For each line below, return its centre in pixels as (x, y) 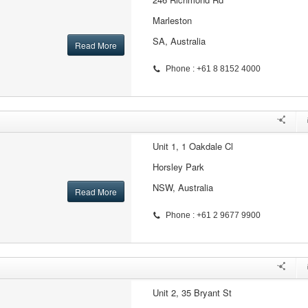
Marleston (172, 20)
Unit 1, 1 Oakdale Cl (192, 146)
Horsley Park (178, 167)
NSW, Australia (183, 187)
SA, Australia (179, 41)
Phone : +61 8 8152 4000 (213, 69)
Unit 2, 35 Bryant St (192, 293)
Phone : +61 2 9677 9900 (213, 215)
